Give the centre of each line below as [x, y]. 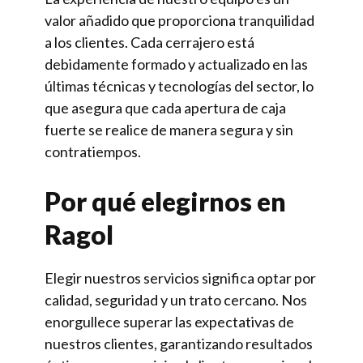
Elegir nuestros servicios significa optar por [180, 278]
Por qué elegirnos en [165, 202]
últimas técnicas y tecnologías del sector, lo [179, 86]
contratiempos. [93, 152]
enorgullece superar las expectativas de [169, 322]
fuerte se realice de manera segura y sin [169, 130]
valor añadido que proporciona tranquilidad [179, 21]
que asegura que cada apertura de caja [165, 108]
